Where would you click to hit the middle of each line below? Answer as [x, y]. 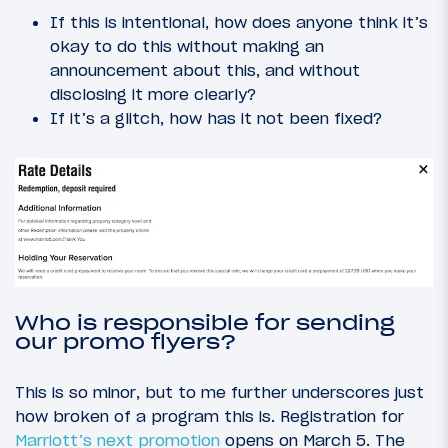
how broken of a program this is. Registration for [209, 415]
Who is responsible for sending [205, 323]
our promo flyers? [125, 342]
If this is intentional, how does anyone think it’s [239, 22]
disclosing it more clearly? [153, 94]
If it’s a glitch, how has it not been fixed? [216, 118]
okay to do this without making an [187, 46]
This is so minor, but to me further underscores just [219, 391]
